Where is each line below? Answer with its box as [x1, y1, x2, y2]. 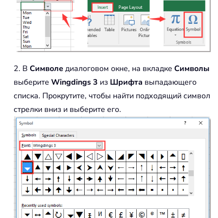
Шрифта [110, 76, 143, 88]
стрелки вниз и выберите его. [14, 104, 121, 115]
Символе [30, 63, 63, 74]
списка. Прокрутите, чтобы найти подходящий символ [14, 90, 210, 101]
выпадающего [143, 76, 197, 88]
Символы [174, 63, 209, 74]
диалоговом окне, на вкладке [63, 63, 174, 74]
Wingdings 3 [51, 76, 98, 88]
